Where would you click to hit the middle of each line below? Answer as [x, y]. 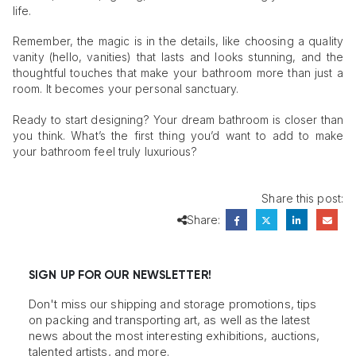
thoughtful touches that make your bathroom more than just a [178, 73]
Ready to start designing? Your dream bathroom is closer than [178, 119]
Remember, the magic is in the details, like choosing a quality [178, 41]
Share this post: [302, 198]
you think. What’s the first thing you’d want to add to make [178, 135]
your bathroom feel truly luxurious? [105, 151]
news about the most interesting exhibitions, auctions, [174, 335]
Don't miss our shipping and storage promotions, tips [173, 304]
